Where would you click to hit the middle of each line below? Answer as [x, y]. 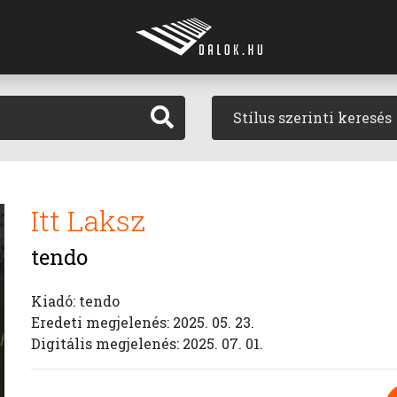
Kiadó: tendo [75, 301]
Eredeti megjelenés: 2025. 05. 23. [143, 322]
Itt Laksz [88, 220]
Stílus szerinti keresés [312, 117]
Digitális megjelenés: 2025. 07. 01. [147, 343]
